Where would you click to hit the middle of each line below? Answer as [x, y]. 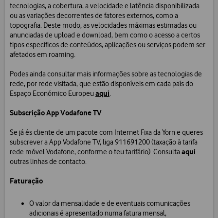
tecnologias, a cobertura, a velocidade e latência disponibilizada [105, 6]
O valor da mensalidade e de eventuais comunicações [110, 204]
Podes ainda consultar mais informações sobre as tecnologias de [106, 74]
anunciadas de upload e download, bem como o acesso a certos [105, 35]
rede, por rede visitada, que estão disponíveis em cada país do [101, 84]
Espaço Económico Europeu [53, 94]
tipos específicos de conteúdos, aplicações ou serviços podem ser [108, 45]
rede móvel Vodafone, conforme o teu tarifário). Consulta [96, 152]
